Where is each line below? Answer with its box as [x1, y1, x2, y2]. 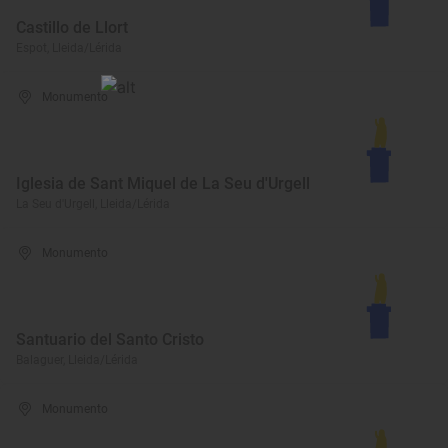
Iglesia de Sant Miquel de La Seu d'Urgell [16, 174, 310, 193]
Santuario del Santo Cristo [16, 330, 204, 349]
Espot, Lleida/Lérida [16, 41, 122, 55]
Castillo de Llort [16, 18, 128, 37]
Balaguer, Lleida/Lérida [16, 353, 138, 367]
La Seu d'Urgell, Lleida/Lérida [16, 197, 170, 211]
